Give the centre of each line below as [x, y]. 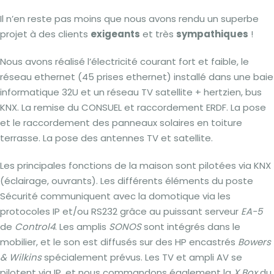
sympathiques [212, 34]
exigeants [115, 34]
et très [158, 34]
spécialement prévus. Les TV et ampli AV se [142, 257]
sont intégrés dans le [191, 227]
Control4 [35, 227]
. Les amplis [82, 227]
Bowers [254, 242]
